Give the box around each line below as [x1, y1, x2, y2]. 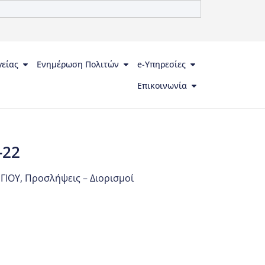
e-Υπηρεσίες [137, 59, 186, 70]
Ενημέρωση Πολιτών [37, 59, 119, 70]
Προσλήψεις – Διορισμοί [24, 172, 134, 185]
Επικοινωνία [137, 80, 188, 92]
